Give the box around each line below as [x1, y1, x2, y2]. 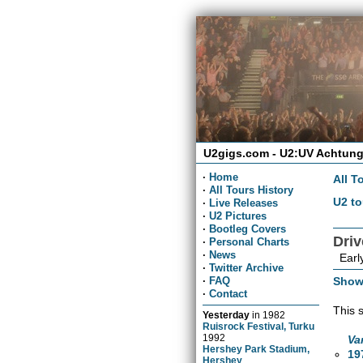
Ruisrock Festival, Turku [203, 320, 315, 331]
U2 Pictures [209, 209, 267, 222]
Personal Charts [209, 235, 290, 248]
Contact [209, 287, 248, 300]
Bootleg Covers [209, 222, 287, 235]
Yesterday [203, 309, 250, 320]
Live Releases [209, 196, 279, 209]
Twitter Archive [209, 261, 284, 274]
